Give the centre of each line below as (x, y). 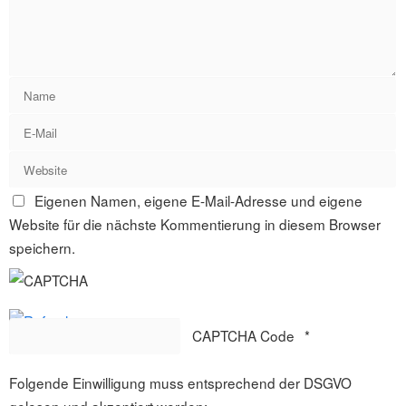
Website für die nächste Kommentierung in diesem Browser (195, 224)
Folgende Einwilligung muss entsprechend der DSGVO (180, 383)
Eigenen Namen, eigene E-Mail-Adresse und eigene (198, 201)
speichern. (42, 248)
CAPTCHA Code (243, 336)
